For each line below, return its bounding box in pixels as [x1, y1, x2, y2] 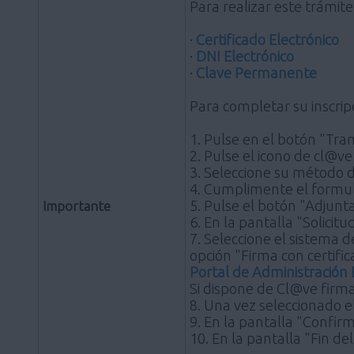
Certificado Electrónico [196, 31, 339, 47]
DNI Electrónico [196, 47, 294, 64]
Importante [43, 198, 111, 213]
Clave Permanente [196, 64, 317, 81]
